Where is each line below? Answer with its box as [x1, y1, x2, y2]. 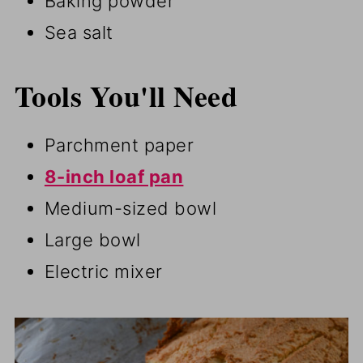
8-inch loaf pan [44, 166, 184, 188]
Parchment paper [44, 135, 194, 156]
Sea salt [44, 22, 113, 44]
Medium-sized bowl [44, 198, 217, 220]
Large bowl [44, 229, 141, 251]
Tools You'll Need [14, 75, 238, 117]
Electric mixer [44, 261, 163, 283]
